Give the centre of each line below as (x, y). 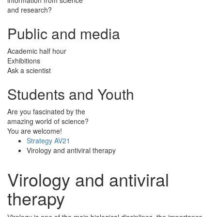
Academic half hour (37, 51)
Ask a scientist (29, 70)
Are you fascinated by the (46, 111)
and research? (30, 9)
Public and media (64, 33)
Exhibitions (24, 60)
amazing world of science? (48, 121)
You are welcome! (35, 131)
